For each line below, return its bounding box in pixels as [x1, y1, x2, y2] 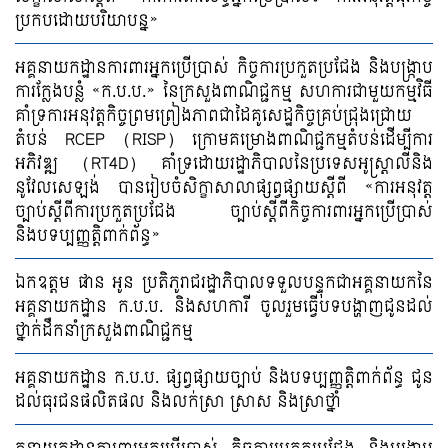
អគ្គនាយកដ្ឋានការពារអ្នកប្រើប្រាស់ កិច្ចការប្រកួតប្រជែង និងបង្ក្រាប [15, 53, 433, 83]
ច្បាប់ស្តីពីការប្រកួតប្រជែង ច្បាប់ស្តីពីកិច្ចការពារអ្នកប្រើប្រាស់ [15, 197, 433, 227]
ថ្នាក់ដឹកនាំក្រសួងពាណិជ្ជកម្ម [15, 316, 193, 346]
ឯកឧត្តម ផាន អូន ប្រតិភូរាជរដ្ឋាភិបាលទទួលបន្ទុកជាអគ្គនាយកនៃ [15, 268, 433, 298]
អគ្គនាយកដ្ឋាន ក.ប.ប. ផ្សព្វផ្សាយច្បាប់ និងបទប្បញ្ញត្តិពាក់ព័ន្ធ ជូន [15, 363, 433, 393]
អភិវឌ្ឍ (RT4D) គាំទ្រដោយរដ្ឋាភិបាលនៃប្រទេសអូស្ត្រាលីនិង [15, 149, 433, 179]
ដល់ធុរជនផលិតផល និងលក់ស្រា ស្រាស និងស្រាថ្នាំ [15, 387, 341, 417]
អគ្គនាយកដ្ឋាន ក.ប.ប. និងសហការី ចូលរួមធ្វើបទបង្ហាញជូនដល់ [15, 292, 433, 322]
